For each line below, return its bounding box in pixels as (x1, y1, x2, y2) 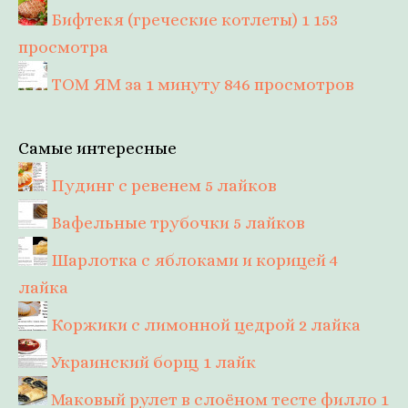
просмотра (18, 37, 108, 57)
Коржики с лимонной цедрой (51, 315, 295, 335)
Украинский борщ (51, 352, 199, 372)
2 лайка (299, 315, 361, 335)
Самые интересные (18, 138, 177, 158)
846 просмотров (224, 75, 354, 95)
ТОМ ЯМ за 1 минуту (51, 75, 220, 95)
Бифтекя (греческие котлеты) (51, 10, 298, 30)
